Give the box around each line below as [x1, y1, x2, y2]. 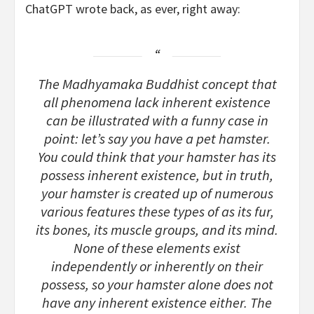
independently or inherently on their [51, 257, 263, 276]
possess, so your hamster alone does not [41, 275, 273, 294]
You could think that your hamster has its [38, 148, 276, 167]
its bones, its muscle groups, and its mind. [36, 221, 278, 240]
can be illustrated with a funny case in [46, 111, 268, 130]
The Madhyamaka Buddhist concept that [37, 75, 277, 94]
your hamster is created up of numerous [41, 184, 273, 203]
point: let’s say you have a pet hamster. [43, 130, 271, 149]
